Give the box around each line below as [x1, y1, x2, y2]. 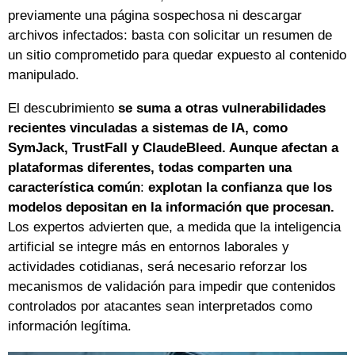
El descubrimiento [8, 100, 118, 116]
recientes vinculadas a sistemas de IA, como [8, 120, 288, 136]
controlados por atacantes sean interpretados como [8, 298, 312, 314]
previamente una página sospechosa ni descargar [8, 7, 302, 23]
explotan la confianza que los [148, 179, 332, 195]
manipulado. [8, 67, 79, 82]
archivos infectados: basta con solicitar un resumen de [8, 27, 332, 43]
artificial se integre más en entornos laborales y [8, 239, 289, 254]
